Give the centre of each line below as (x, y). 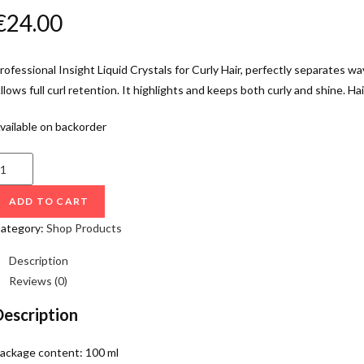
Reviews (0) (38, 281)
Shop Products (84, 228)
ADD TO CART (49, 201)
